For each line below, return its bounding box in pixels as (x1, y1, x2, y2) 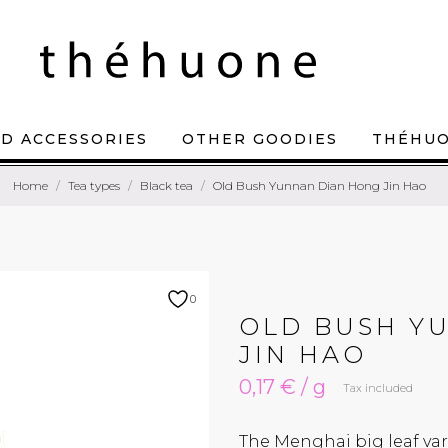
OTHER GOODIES (181, 130, 338, 148)
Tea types (67, 178, 120, 193)
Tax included (343, 381, 413, 395)
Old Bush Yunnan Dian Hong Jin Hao (212, 178, 426, 193)
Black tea (139, 178, 193, 193)
